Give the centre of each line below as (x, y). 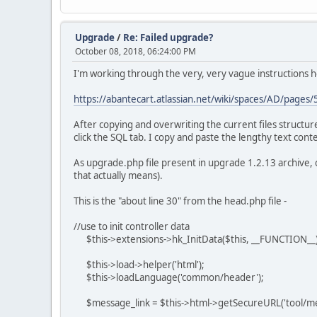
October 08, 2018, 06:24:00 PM (136, 51)
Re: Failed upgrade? (168, 38)
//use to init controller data (132, 226)
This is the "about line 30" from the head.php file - (180, 201)
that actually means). (118, 175)
